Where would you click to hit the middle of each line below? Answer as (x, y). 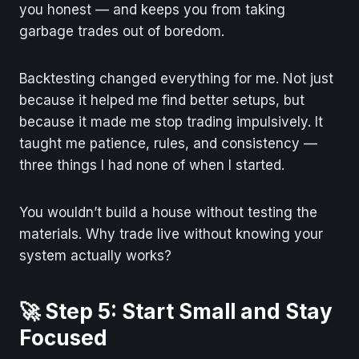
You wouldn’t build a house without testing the (168, 212)
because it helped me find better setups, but (162, 100)
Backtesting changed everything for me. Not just (176, 78)
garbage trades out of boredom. (122, 31)
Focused (63, 337)
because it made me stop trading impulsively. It (171, 121)
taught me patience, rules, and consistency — (168, 143)
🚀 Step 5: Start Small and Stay (176, 311)
